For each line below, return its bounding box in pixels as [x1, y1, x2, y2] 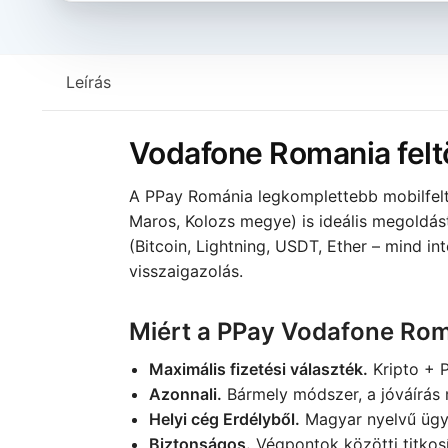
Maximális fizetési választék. [148, 358, 368, 379]
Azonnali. [148, 383, 222, 404]
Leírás [65, 71, 111, 92]
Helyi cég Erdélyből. [148, 408, 300, 429]
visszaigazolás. [128, 260, 243, 281]
